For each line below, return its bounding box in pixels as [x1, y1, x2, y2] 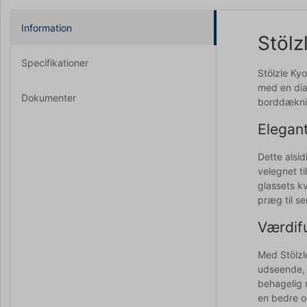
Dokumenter [21, 91, 76, 103]
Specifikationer [21, 56, 88, 69]
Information [21, 21, 72, 34]
